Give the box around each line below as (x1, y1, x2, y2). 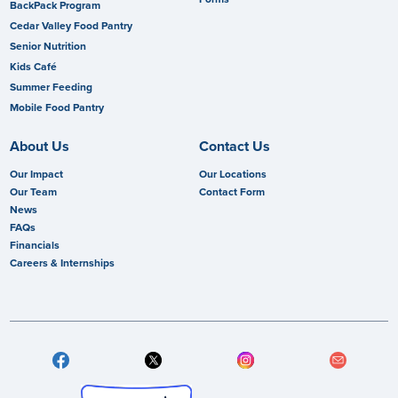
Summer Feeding (10, 79, 93, 96)
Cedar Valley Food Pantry (10, 18, 133, 35)
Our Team (10, 184, 58, 201)
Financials (10, 237, 60, 254)
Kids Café (10, 59, 58, 76)
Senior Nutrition (10, 38, 87, 55)
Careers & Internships (10, 255, 115, 272)
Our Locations (199, 166, 267, 183)
